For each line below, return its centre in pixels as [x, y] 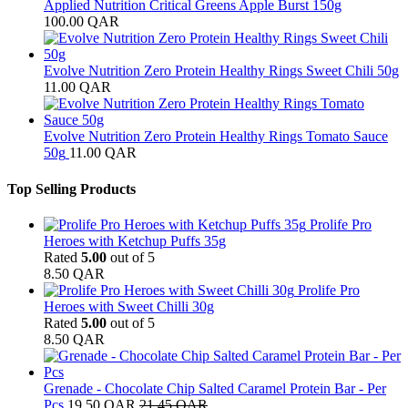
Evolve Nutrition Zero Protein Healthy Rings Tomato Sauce [216, 137]
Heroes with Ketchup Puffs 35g [135, 240]
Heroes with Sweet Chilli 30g [129, 306]
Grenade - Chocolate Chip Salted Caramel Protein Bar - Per [215, 388]
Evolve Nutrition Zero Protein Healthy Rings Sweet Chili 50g [221, 71]
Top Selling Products [71, 189]
